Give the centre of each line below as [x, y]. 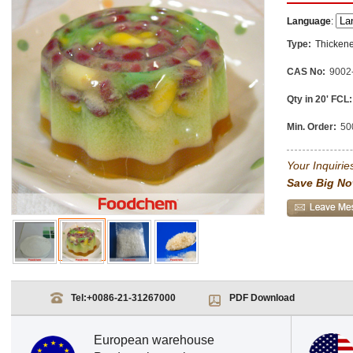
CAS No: [306, 72]
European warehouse [154, 340]
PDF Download [262, 298]
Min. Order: [312, 127]
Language [309, 21]
